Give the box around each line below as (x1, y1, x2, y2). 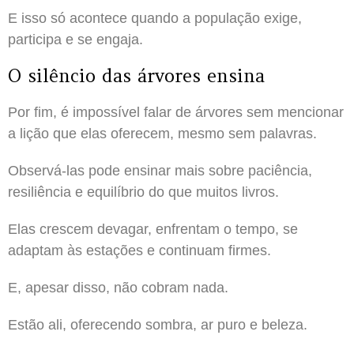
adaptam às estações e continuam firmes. (8, 242, 271, 258)
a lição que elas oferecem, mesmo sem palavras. (8, 125, 317, 141)
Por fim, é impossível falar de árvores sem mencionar (8, 104, 344, 120)
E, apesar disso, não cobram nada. (8, 279, 228, 296)
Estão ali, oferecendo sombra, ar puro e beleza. (8, 316, 307, 333)
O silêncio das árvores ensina (8, 64, 265, 87)
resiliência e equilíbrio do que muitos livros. (8, 183, 279, 200)
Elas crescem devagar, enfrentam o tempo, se (8, 220, 298, 237)
